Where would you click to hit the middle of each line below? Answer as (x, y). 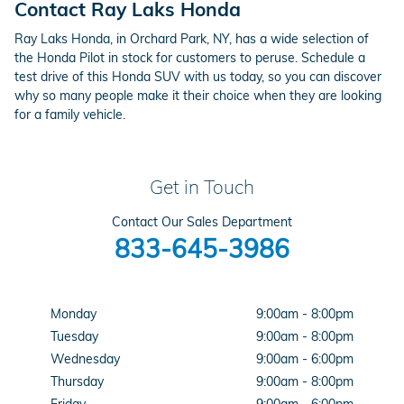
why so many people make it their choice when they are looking (198, 96)
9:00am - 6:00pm (305, 359)
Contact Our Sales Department (202, 222)
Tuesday (74, 337)
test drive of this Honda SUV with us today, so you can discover (198, 77)
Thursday (77, 382)
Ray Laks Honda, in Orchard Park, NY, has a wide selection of (192, 39)
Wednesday (85, 359)
